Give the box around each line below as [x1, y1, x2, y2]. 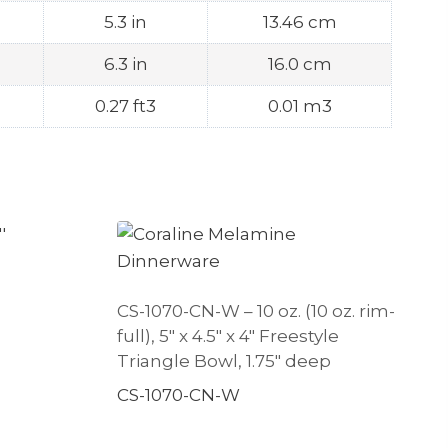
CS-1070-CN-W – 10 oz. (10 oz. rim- [116, 300, 395, 321]
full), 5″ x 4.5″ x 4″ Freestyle [116, 325, 339, 346]
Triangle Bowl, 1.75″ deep [116, 350, 331, 371]
